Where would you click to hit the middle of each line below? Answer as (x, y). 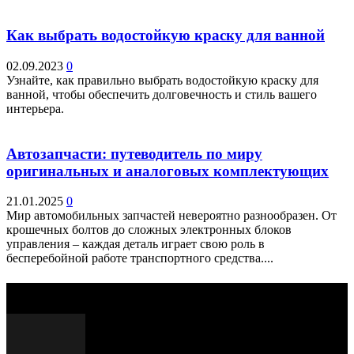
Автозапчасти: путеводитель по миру (134, 153)
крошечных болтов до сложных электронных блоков (149, 230)
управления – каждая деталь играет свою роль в (136, 244)
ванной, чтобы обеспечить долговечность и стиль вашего (162, 94)
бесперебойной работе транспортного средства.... (140, 258)
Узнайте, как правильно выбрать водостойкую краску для (162, 80)
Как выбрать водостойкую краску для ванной (166, 36)
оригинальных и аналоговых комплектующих (168, 171)
